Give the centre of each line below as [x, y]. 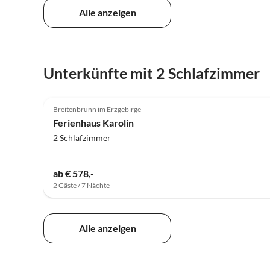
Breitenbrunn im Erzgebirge [97, 109]
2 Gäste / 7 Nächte [81, 185]
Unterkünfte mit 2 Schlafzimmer [152, 73]
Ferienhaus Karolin [93, 123]
